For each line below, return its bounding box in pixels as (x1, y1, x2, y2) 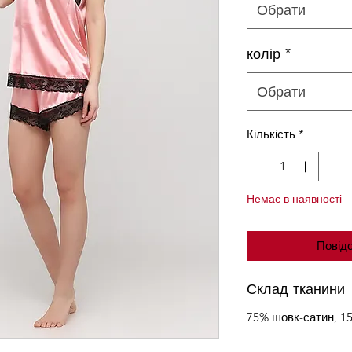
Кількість (247, 126, 295, 141)
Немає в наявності (247, 191, 342, 207)
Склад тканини (247, 279, 345, 299)
